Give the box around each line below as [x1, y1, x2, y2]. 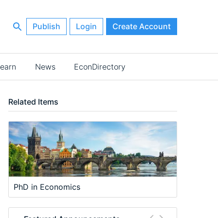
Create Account [112, 21, 171, 31]
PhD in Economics [13, 182, 80, 192]
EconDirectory [73, 62, 126, 72]
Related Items [8, 97, 58, 107]
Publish [32, 21, 60, 31]
